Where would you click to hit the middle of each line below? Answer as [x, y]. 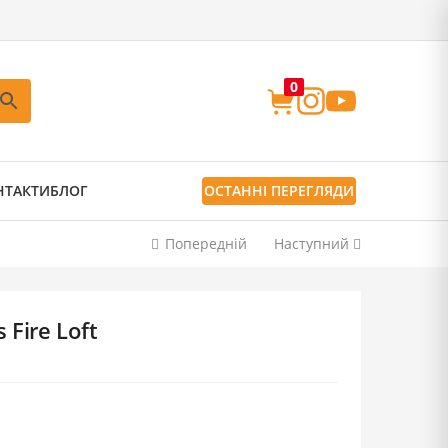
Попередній [206, 243]
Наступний [311, 243]
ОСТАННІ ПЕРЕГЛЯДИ [279, 190]
